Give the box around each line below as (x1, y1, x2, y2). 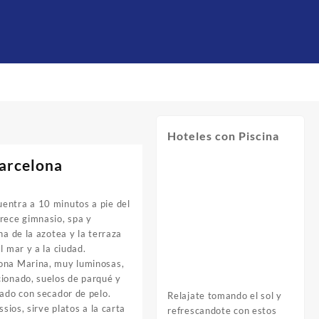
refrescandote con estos (167, 304, 277, 316)
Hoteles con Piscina (167, 129, 280, 142)
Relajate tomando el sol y (167, 289, 282, 301)
